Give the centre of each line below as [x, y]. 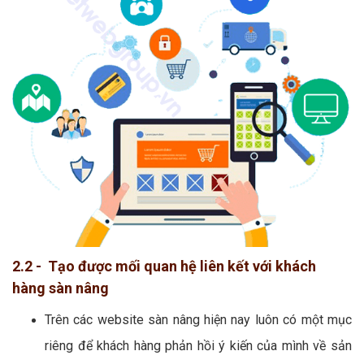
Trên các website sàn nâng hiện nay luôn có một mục [198, 319]
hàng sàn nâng [61, 288]
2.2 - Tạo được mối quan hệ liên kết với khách [164, 266]
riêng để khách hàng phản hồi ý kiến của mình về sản [198, 345]
